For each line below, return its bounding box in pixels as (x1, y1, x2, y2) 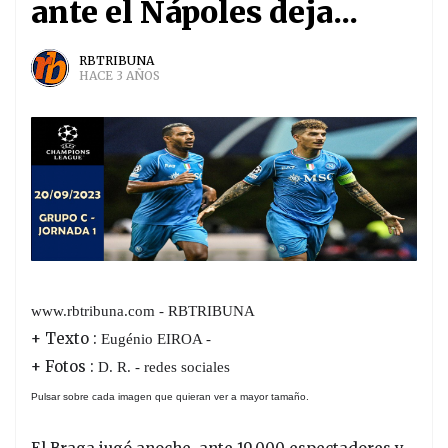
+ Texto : (31, 328, 101, 348)
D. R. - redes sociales (98, 358, 230, 375)
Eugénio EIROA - (101, 330, 211, 347)
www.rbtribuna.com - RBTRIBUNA (31, 302, 255, 319)
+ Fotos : (31, 356, 98, 376)
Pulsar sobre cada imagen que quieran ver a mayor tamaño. (31, 390, 309, 402)
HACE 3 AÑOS (79, 68, 160, 84)
